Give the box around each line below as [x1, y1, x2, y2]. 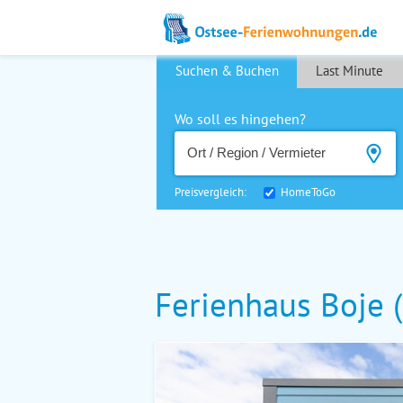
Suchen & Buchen [175, 62, 279, 79]
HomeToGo [280, 184, 336, 200]
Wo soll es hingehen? [174, 110, 306, 128]
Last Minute [315, 62, 383, 79]
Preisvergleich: [174, 184, 257, 200]
